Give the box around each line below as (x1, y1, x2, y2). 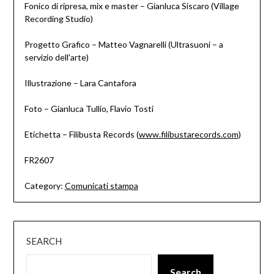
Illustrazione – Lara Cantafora (24, 78, 136, 89)
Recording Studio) (24, 13, 93, 24)
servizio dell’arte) (24, 52, 89, 63)
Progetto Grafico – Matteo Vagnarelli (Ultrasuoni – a (24, 39, 223, 50)
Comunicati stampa (64, 180, 138, 191)
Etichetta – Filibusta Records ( (24, 129, 139, 140)
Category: (24, 180, 63, 191)
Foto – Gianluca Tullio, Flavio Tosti (24, 103, 154, 114)
